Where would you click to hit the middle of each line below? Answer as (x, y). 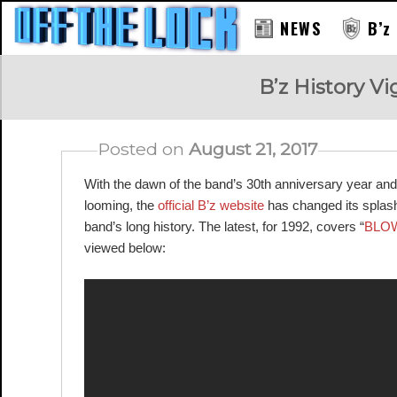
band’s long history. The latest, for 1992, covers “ (224, 226)
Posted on (143, 149)
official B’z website (210, 205)
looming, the (121, 205)
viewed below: (125, 248)
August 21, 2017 (253, 149)
